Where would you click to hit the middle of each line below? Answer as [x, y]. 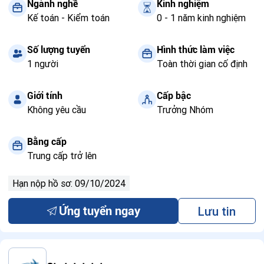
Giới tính [45, 96]
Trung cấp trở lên [62, 156]
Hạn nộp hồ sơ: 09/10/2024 [69, 183]
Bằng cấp [47, 142]
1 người [43, 64]
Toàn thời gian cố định [202, 64]
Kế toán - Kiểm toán [68, 18]
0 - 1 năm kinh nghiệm [201, 18]
